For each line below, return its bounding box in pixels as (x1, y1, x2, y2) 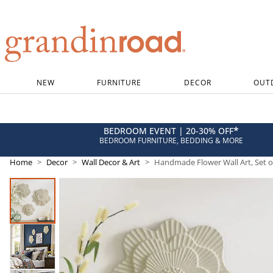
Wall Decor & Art (82, 157, 140, 168)
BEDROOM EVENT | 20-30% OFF (103, 124, 233, 136)
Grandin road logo (4, 63, 82, 76)
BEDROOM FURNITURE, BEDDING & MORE (99, 135, 243, 146)
